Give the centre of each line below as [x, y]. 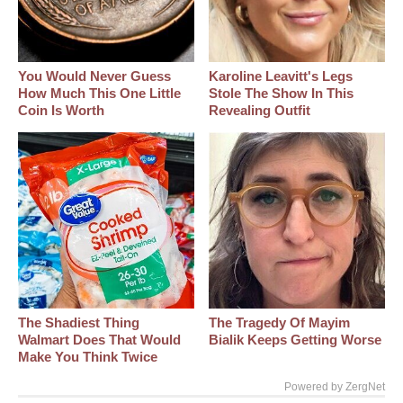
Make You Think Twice [88, 357]
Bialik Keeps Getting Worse [296, 340]
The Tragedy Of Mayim [280, 323]
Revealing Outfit [260, 111]
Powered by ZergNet [335, 387]
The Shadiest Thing [79, 323]
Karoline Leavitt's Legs [281, 76]
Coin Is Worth [61, 111]
